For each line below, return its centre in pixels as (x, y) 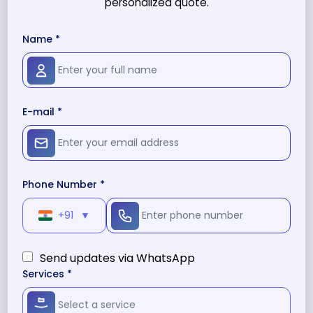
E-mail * (42, 112)
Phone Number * (64, 185)
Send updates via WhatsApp (116, 259)
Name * (41, 39)
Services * (47, 274)
